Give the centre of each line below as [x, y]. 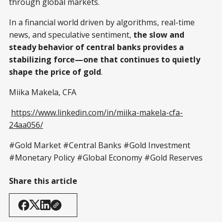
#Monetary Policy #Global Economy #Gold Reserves [106, 157]
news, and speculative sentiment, [71, 34]
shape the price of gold [55, 72]
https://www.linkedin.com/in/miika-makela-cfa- [97, 112]
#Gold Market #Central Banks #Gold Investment [100, 145]
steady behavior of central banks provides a [96, 47]
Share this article [43, 181]
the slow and [159, 34]
